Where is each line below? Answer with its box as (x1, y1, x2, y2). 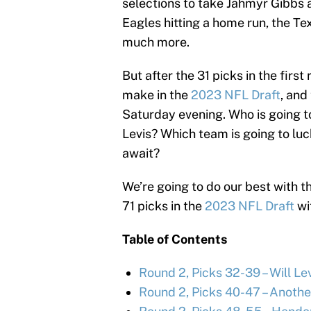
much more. (122, 34, 190, 49)
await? (122, 145, 160, 160)
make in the (122, 87, 191, 102)
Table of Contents (122, 231, 227, 246)
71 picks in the (122, 198, 205, 213)
